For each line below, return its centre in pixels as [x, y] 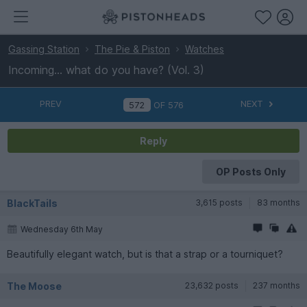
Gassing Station [44, 49]
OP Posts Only [250, 171]
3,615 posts [219, 202]
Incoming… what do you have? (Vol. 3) [106, 70]
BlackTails [32, 203]
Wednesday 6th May [62, 229]
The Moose [34, 286]
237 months [277, 285]
